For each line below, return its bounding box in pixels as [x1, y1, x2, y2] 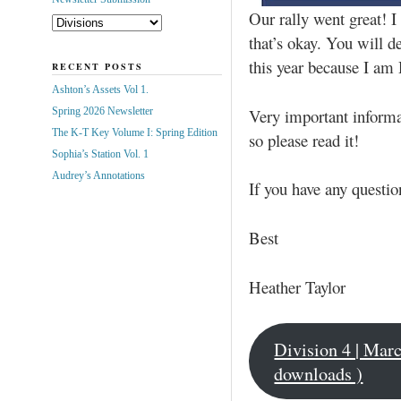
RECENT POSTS [51, 59, 143, 73]
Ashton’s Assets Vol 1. [51, 82, 149, 96]
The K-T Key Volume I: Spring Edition [51, 125, 218, 139]
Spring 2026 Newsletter [51, 104, 153, 117]
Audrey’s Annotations [51, 168, 145, 182]
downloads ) [274, 361, 363, 386]
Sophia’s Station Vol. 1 [51, 147, 149, 160]
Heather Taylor [248, 275, 346, 298]
